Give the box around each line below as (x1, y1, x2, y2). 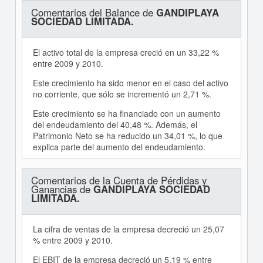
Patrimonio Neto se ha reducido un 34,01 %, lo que (32, 130, 222, 141)
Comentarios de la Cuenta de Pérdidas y (31, 173, 207, 187)
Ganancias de (31, 182, 93, 196)
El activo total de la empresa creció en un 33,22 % (32, 46, 219, 58)
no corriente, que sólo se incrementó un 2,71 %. (32, 88, 211, 100)
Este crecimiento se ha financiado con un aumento (32, 107, 221, 119)
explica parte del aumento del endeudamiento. (32, 141, 205, 153)
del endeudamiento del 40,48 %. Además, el (32, 119, 197, 130)
